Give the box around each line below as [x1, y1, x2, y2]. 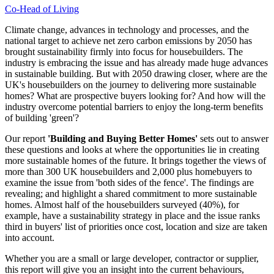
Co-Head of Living [5, 3, 79, 14]
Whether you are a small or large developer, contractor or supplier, [5, 253, 259, 264]
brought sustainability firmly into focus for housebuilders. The [5, 46, 243, 57]
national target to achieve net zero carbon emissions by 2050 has [5, 35, 252, 46]
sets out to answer [198, 133, 268, 144]
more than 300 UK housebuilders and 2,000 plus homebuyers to [5, 166, 252, 177]
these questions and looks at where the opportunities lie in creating [5, 144, 259, 155]
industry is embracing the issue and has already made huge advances [5, 57, 268, 68]
